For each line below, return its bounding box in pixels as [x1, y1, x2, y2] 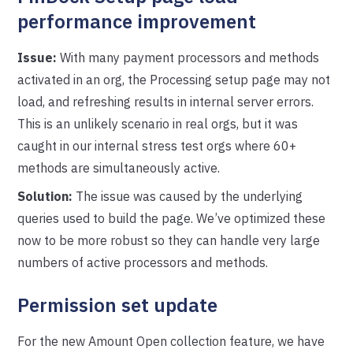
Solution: [17, 188, 73, 204]
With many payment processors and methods [57, 50, 320, 65]
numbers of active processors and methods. [17, 255, 269, 270]
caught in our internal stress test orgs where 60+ [17, 138, 297, 154]
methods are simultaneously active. [17, 160, 221, 176]
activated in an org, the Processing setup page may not [17, 72, 331, 87]
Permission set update [17, 292, 218, 318]
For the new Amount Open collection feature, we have [17, 333, 325, 349]
